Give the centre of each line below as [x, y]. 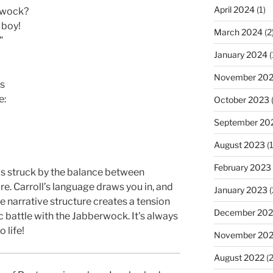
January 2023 [240, 190]
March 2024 [238, 32]
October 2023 [241, 99]
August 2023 [239, 144]
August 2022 [239, 257]
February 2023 [242, 167]
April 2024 [234, 9]
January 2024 [240, 54]
